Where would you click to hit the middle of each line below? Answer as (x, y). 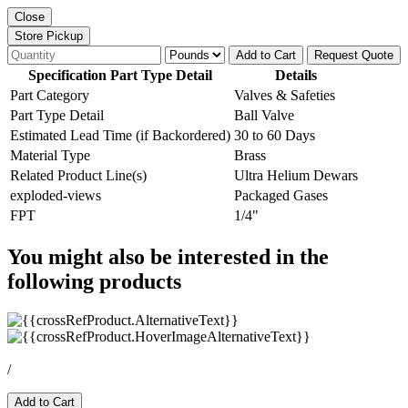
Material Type (50, 155)
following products (94, 281)
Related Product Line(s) (78, 175)
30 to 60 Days (275, 135)
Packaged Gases (281, 195)
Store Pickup (49, 36)
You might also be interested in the (168, 256)
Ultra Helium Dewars (296, 175)
